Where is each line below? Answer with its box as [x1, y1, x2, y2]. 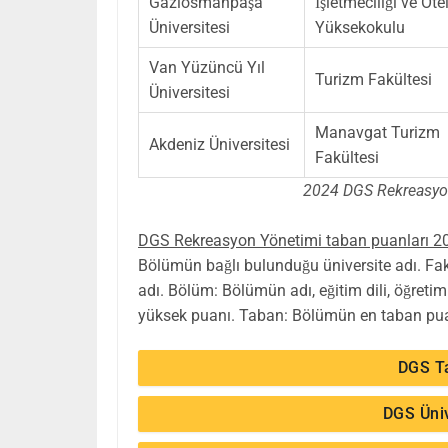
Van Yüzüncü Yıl [149, 57, 265, 77]
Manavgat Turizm [315, 122, 440, 142]
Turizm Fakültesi [315, 69, 432, 89]
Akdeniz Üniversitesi [149, 134, 290, 154]
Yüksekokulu [315, 17, 405, 37]
